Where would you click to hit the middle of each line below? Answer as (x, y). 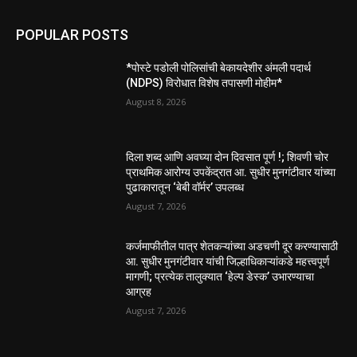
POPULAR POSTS (72, 35)
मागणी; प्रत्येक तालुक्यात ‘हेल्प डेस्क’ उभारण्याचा (220, 276)
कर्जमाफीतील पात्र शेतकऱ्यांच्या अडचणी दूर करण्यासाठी (232, 246)
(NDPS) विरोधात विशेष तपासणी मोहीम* (204, 83)
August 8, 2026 (156, 102)
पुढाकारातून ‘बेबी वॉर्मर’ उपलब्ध (185, 187)
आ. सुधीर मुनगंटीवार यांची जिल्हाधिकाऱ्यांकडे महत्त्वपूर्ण (228, 261)
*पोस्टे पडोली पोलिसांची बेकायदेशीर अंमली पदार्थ (219, 68)
